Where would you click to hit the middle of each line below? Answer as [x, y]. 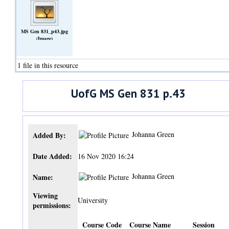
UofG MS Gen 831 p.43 [128, 94]
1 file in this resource [48, 65]
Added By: [49, 135]
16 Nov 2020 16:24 [106, 156]
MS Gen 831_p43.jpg [45, 31]
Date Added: [52, 156]
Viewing [45, 195]
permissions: [52, 205]
